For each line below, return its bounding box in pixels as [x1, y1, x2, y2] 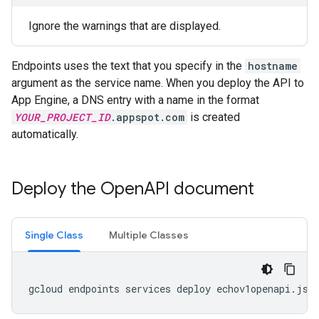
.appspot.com [110, 110, 184, 124]
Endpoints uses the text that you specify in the [11, 59, 245, 73]
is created [187, 110, 240, 124]
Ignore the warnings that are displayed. [28, 19, 221, 33]
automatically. [11, 127, 78, 141]
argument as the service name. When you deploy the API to [11, 76, 304, 90]
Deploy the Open [11, 178, 144, 199]
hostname [248, 59, 298, 73]
